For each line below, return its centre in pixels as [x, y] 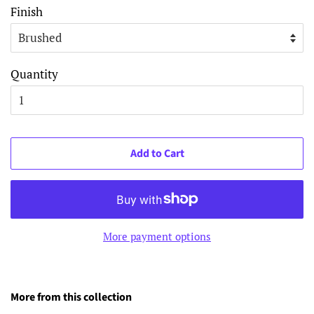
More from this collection [71, 297]
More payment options [157, 236]
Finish [27, 11]
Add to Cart [157, 153]
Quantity [34, 74]
